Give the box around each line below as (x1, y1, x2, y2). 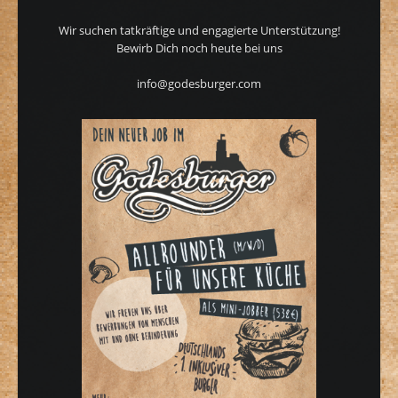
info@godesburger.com (137, 75, 261, 92)
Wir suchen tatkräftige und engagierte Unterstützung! (58, 21, 340, 38)
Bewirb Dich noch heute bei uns (115, 39, 283, 56)
